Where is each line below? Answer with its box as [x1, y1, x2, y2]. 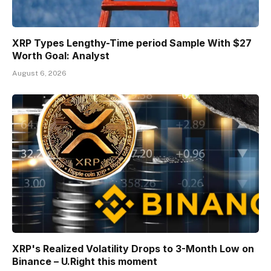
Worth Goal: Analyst [12, 49, 109, 62]
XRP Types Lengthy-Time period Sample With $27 [12, 36, 252, 49]
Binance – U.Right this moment [12, 255, 157, 268]
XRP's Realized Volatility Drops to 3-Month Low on [12, 243, 254, 255]
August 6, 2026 [12, 68, 67, 77]
